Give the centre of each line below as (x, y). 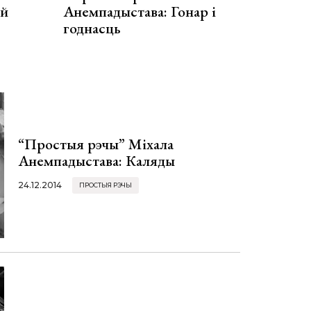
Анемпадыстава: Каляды (96, 160)
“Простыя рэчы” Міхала (96, 144)
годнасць (92, 28)
